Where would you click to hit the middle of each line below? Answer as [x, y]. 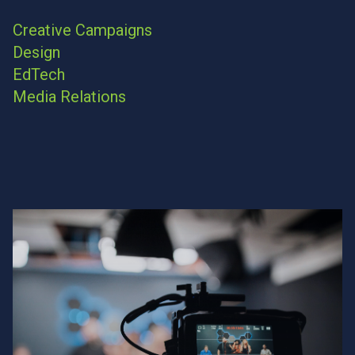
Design [36, 52]
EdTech [39, 74]
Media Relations [69, 97]
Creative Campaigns [82, 30]
